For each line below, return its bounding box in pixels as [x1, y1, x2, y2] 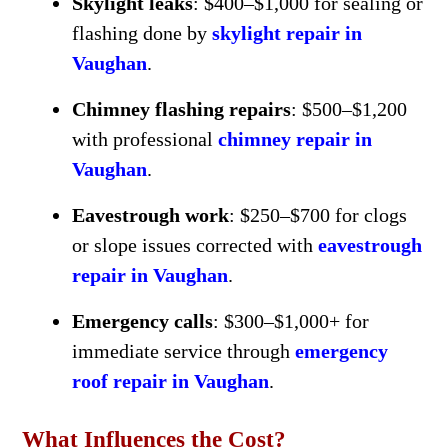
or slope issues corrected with [71, 234, 318, 256]
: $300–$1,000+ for [212, 310, 369, 332]
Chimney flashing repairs [71, 98, 291, 120]
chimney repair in [217, 128, 372, 150]
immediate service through [71, 340, 295, 362]
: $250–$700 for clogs [228, 204, 407, 226]
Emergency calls [71, 310, 213, 332]
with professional [71, 128, 218, 150]
